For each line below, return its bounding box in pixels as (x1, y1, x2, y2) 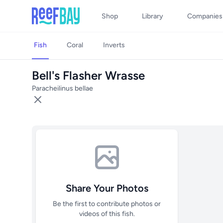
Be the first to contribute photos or (53, 200, 161, 208)
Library (142, 12, 163, 20)
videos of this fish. (79, 210, 135, 218)
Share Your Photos (65, 182, 148, 194)
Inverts (103, 41, 125, 49)
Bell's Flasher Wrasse (32, 68, 145, 83)
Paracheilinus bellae (32, 84, 93, 93)
